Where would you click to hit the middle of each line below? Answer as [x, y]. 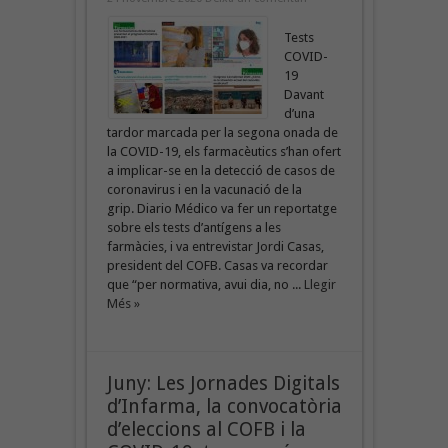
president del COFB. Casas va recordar [217, 265]
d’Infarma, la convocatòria [224, 406]
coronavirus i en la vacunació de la [204, 189]
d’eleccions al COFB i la [206, 429]
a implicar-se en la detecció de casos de [220, 170]
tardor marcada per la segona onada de [222, 132]
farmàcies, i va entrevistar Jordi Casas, [215, 246]
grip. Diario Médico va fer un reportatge [221, 208]
